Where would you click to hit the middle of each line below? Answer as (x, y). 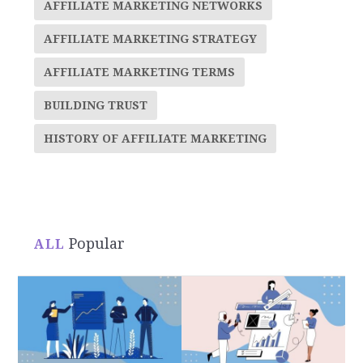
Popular (97, 243)
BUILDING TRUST (96, 105)
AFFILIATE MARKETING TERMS (140, 72)
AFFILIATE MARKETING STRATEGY (151, 38)
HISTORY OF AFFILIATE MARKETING (156, 138)
